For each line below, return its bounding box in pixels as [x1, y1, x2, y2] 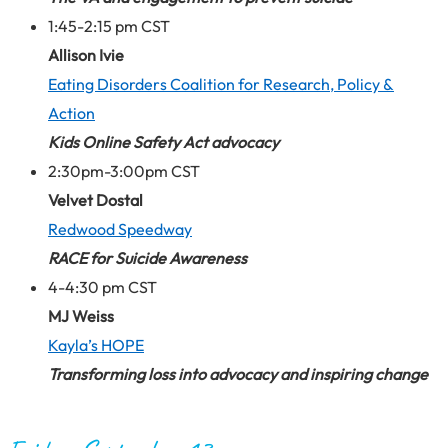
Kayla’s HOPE [48, 334, 144, 355]
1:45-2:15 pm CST [48, 15, 170, 36]
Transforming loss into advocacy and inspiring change [48, 363, 428, 384]
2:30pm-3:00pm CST [48, 160, 200, 181]
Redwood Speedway [48, 218, 192, 239]
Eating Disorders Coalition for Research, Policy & [48, 73, 394, 94]
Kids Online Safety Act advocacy [48, 131, 279, 152]
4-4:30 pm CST [48, 276, 157, 297]
